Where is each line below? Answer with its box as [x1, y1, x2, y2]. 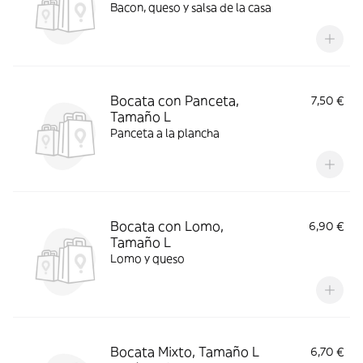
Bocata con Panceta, [110, 92, 239, 109]
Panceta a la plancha [110, 126, 220, 140]
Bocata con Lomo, [110, 218, 224, 234]
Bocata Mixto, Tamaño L [110, 344, 259, 360]
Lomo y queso [110, 251, 185, 266]
